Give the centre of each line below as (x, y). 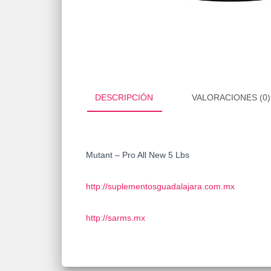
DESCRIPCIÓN (124, 97)
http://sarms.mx (116, 217)
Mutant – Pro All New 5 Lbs (138, 155)
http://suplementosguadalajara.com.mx (160, 186)
